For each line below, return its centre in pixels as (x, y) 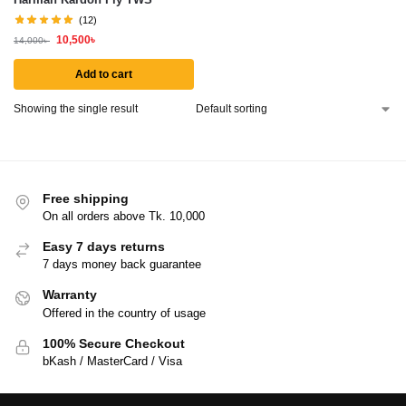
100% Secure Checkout (114, 343)
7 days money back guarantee (122, 265)
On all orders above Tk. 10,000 (124, 216)
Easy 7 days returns (104, 246)
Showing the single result (76, 108)
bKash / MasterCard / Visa (112, 362)
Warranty (70, 295)
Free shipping (86, 198)
